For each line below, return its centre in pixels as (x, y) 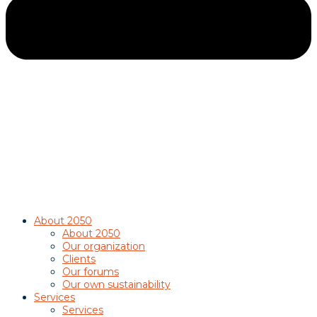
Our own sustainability (116, 284)
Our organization (104, 246)
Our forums (91, 271)
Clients (79, 259)
